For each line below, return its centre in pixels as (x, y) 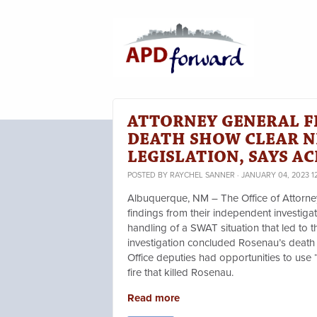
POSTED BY (149, 175)
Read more (154, 298)
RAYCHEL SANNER (202, 175)
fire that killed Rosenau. (183, 273)
